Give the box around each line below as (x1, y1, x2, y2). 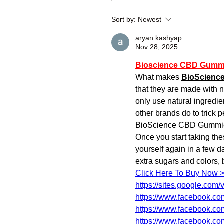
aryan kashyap (135, 34, 182, 42)
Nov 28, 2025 (135, 43, 178, 51)
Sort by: (111, 15, 136, 23)
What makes (135, 73, 181, 81)
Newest (138, 15, 161, 23)
